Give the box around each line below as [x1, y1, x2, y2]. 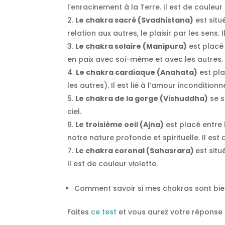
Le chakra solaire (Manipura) [75, 41, 187, 52]
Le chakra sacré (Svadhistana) [75, 15, 194, 26]
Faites [67, 207, 91, 217]
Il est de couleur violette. [67, 159, 158, 169]
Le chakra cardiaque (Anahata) [76, 67, 198, 78]
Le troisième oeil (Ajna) [75, 120, 164, 130]
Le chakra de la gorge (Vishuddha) [75, 93, 208, 104]
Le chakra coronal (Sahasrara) [75, 146, 196, 156]
